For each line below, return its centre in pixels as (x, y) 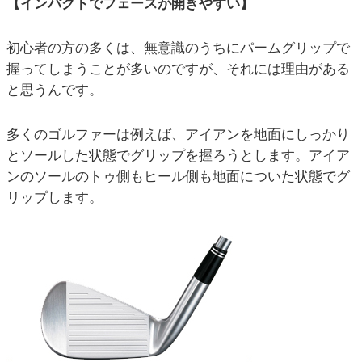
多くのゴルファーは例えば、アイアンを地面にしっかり (178, 135)
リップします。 (55, 198)
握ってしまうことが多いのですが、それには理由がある (178, 69)
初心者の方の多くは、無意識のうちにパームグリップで (178, 48)
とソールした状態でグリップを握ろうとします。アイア (178, 156)
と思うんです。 (55, 90)
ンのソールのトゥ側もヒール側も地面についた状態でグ (178, 177)
